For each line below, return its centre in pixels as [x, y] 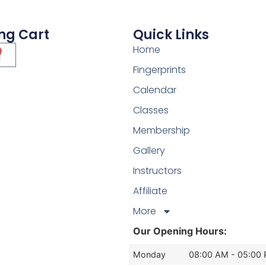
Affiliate [150, 191]
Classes [151, 110]
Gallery [149, 151]
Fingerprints [159, 70]
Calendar [155, 90]
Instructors [157, 171]
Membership [161, 131]
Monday [149, 255]
